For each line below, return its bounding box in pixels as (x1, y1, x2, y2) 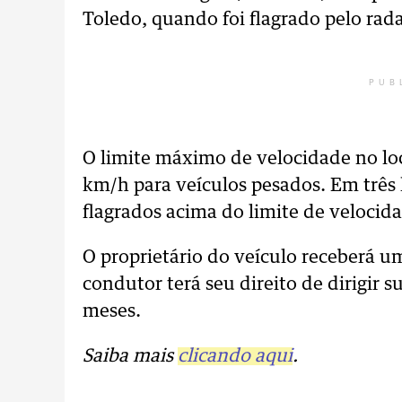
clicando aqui (178, 347, 293, 365)
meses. (83, 302, 141, 320)
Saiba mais (83, 347, 178, 365)
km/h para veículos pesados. (83, 177, 330, 195)
